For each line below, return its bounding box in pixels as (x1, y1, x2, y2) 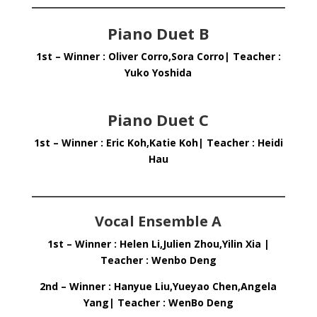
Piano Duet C (108, 109, 209, 130)
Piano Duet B (107, 23, 209, 44)
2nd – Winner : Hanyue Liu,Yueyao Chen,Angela (40, 279, 277, 293)
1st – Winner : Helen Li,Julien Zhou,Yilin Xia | (47, 237, 270, 250)
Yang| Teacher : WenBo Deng (83, 296, 234, 309)
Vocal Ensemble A (95, 212, 222, 231)
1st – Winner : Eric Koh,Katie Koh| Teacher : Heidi (33, 136, 283, 149)
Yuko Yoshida (125, 66, 192, 79)
